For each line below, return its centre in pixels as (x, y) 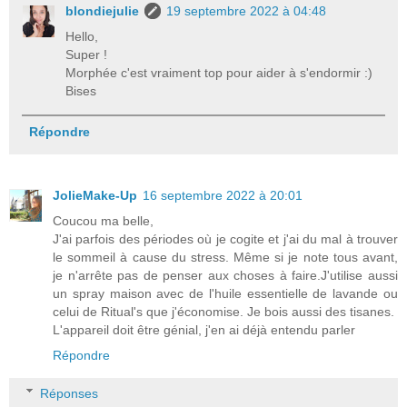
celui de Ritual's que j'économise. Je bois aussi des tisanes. (223, 312)
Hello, (82, 37)
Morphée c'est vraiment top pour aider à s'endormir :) (219, 73)
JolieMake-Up (95, 196)
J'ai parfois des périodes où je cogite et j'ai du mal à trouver (225, 239)
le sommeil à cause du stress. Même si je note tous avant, (225, 258)
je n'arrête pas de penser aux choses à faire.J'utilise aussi (225, 276)
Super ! (87, 55)
